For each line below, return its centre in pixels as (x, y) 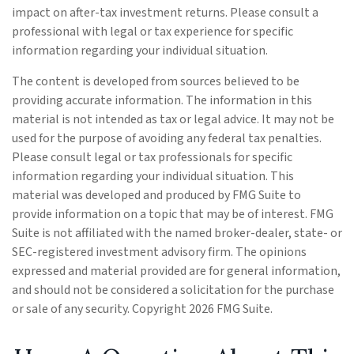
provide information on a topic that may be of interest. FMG (173, 215)
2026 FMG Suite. (231, 309)
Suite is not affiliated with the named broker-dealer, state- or (177, 233)
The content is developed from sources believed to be (156, 82)
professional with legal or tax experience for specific (153, 32)
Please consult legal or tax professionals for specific (152, 158)
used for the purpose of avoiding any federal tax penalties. (167, 139)
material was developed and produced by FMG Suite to (156, 196)
